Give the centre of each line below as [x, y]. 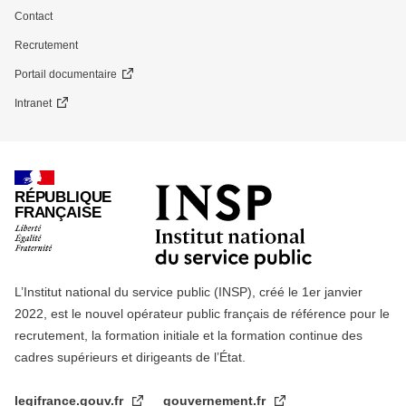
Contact [34, 16]
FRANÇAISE [58, 212]
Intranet [33, 103]
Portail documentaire [66, 74]
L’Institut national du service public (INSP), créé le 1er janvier [188, 291]
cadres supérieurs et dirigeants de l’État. [130, 357]
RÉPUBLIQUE [63, 197]
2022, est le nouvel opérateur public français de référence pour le [202, 313]
